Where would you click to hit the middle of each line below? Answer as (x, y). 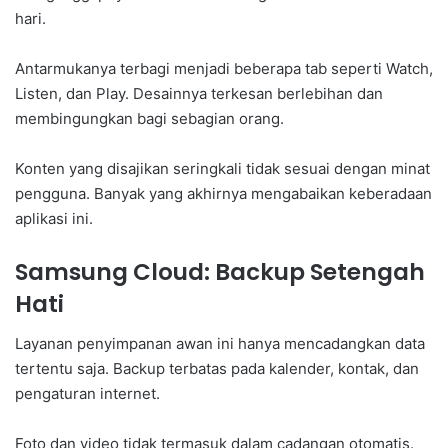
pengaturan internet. (87, 394)
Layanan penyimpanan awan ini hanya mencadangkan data (220, 344)
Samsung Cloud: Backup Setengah (220, 271)
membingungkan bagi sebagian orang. (149, 118)
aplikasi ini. (54, 218)
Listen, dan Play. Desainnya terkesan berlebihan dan (199, 93)
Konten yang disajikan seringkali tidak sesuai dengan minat (222, 168)
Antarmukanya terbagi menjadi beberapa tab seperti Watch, (224, 68)
